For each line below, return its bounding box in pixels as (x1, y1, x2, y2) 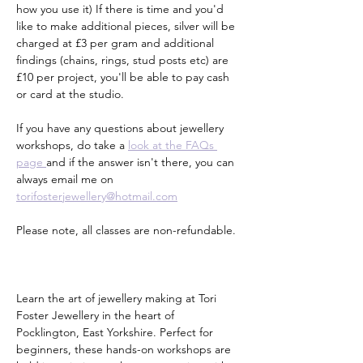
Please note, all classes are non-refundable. (16, 223, 236, 238)
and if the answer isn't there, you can (46, 155, 237, 170)
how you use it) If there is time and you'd (16, 2, 227, 17)
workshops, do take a (16, 138, 128, 153)
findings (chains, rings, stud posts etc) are (16, 53, 232, 68)
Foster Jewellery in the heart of (16, 308, 177, 323)
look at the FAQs (128, 138, 217, 153)
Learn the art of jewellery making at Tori (16, 291, 220, 306)
